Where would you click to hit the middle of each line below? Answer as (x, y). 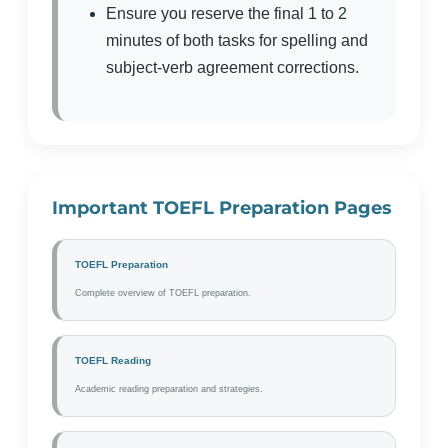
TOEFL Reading (113, 360)
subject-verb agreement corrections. (232, 67)
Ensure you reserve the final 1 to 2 (226, 13)
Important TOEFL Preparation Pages (222, 208)
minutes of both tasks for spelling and (237, 40)
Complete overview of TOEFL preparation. (163, 293)
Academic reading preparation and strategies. (169, 389)
